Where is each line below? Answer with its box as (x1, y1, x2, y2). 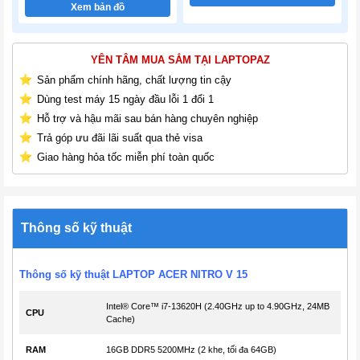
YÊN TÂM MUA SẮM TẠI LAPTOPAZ (90, 53, 270, 66)
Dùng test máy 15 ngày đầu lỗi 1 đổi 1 (37, 92, 214, 105)
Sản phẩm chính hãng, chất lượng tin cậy (37, 73, 231, 86)
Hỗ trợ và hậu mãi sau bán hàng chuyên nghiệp (37, 112, 258, 125)
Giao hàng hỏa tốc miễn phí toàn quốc (37, 150, 215, 163)
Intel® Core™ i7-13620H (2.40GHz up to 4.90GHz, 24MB (106, 301, 329, 311)
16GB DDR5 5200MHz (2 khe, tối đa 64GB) (106, 344, 276, 354)
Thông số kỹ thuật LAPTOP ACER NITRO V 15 (19, 268, 247, 280)
